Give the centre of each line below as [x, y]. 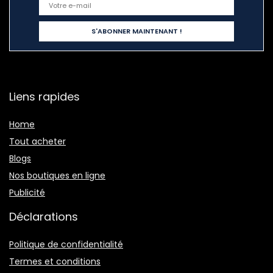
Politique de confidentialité [66, 245]
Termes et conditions [55, 262]
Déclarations [44, 217]
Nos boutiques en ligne [57, 176]
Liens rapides [44, 97]
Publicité [27, 193]
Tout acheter [37, 142]
